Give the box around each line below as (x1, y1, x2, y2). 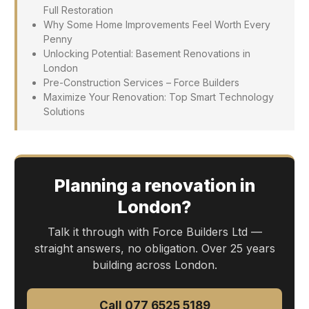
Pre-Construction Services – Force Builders (43, 77, 239, 89)
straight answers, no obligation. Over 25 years (34, 241, 275, 255)
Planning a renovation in (54, 175, 255, 196)
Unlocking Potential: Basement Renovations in (43, 48, 250, 60)
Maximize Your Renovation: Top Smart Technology (43, 91, 274, 103)
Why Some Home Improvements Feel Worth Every (43, 19, 270, 31)
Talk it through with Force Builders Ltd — (47, 224, 262, 239)
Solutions (43, 106, 85, 118)
